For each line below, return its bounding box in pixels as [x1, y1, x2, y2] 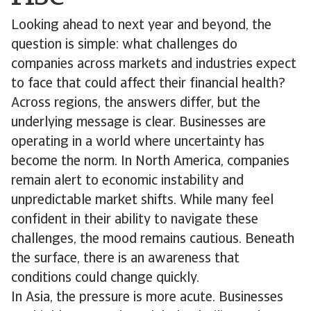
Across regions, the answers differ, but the [11, 96, 260, 110]
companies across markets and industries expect [11, 58, 296, 72]
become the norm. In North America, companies [11, 155, 289, 169]
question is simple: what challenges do [11, 38, 237, 52]
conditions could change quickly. [11, 271, 199, 285]
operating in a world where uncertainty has [11, 135, 264, 149]
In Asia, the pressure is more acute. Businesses [11, 291, 283, 305]
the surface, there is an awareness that [11, 252, 239, 266]
